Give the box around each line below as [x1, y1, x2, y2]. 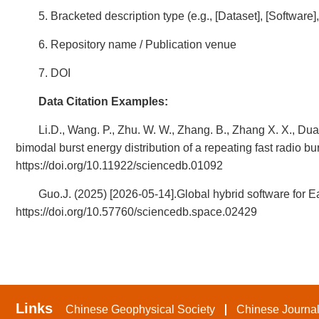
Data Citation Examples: [38, 95, 168, 108]
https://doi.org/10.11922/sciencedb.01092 [16, 159, 223, 172]
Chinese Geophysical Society [66, 303, 215, 315]
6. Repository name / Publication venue [38, 38, 236, 51]
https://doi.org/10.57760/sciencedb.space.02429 [16, 206, 257, 218]
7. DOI [38, 67, 70, 79]
